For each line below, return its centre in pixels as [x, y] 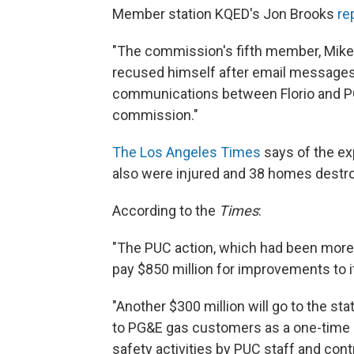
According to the [166, 211]
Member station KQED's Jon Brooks [225, 14]
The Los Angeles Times [186, 152]
